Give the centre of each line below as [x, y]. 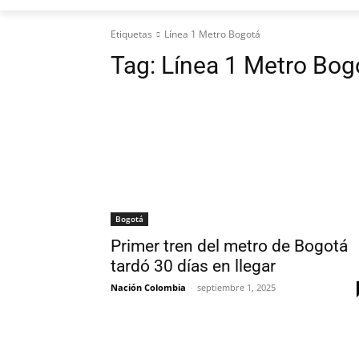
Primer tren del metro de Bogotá [229, 246]
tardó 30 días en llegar [193, 266]
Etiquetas [131, 34]
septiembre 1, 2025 [236, 287]
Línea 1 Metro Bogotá [212, 34]
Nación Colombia [148, 287]
